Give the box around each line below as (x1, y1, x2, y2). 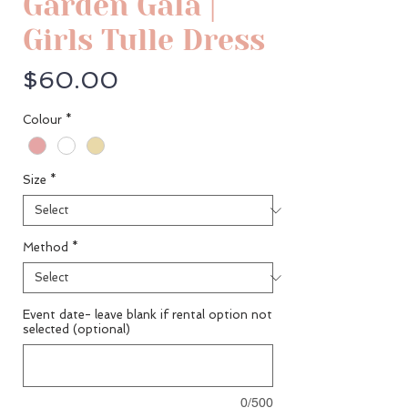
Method (23, 240, 68, 255)
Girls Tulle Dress (23, 24, 265, 58)
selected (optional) (23, 322, 130, 337)
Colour (23, 113, 62, 127)
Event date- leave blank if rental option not (23, 308, 272, 322)
